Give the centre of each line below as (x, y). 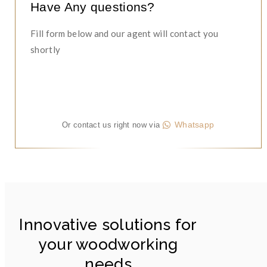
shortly (46, 50)
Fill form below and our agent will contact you (125, 34)
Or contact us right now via (111, 125)
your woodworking (108, 245)
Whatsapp (194, 125)
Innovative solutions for (108, 225)
